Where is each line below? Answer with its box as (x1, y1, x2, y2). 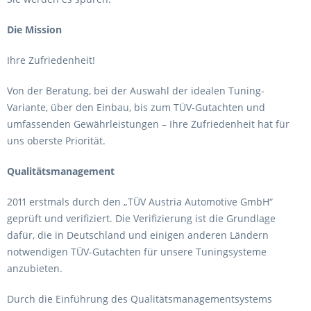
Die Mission (7, 23, 62, 36)
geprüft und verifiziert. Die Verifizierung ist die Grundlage (7, 212, 276, 225)
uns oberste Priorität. (7, 134, 108, 147)
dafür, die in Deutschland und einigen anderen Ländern (7, 228, 269, 242)
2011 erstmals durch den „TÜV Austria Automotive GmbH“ (7, 195, 273, 208)
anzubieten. (7, 262, 62, 275)
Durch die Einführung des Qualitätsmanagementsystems (7, 292, 272, 305)
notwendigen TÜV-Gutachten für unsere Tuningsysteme (7, 245, 267, 258)
